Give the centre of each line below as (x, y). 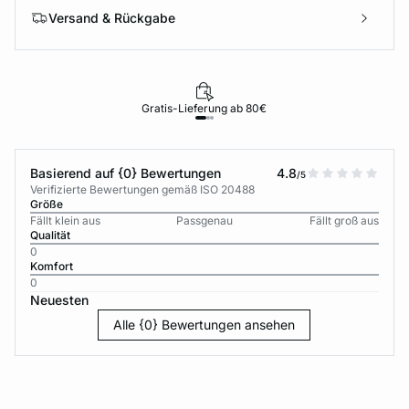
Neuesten (59, 300)
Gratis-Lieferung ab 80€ (204, 108)
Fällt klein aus (65, 220)
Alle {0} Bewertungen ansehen (204, 325)
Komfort (52, 266)
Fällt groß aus (344, 220)
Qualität (50, 235)
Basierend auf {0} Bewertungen (126, 173)
